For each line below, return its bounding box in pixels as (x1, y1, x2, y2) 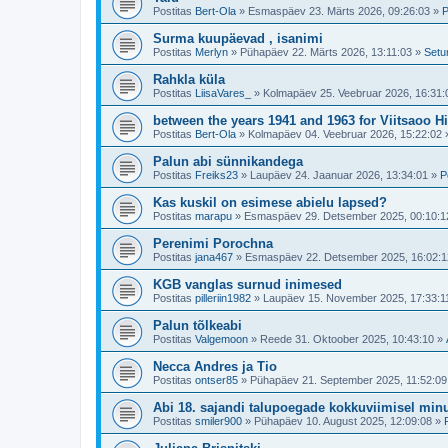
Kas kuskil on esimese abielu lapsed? (153, 195, 387, 210)
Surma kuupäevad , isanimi (153, 31, 323, 46)
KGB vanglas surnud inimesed (153, 277, 342, 292)
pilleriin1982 (195, 292, 251, 304)
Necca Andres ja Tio (153, 359, 277, 374)
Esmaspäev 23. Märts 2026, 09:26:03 (248, 5, 430, 17)
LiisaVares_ (195, 87, 251, 99)
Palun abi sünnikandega (153, 154, 303, 169)
